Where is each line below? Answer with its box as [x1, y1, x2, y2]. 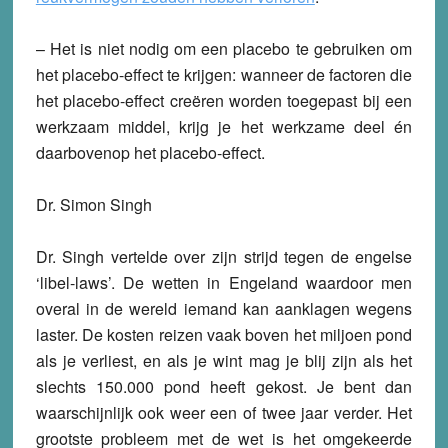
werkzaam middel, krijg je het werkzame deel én [35, 115, 413, 139]
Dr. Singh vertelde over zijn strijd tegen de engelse [35, 245, 413, 269]
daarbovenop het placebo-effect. [35, 141, 265, 165]
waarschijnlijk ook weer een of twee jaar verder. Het [35, 401, 413, 425]
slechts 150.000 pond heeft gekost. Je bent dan [35, 375, 413, 399]
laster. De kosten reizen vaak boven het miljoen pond [35, 323, 413, 347]
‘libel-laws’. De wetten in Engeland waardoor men [35, 271, 413, 295]
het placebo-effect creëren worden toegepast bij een [35, 89, 413, 113]
